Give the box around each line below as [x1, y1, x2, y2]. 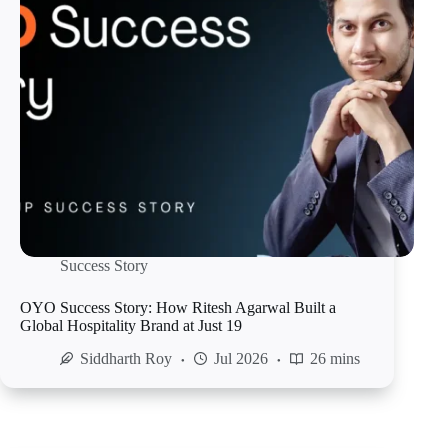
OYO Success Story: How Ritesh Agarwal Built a [20, 299, 336, 317]
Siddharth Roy [80, 350, 172, 368]
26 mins [310, 350, 360, 368]
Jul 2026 [214, 350, 268, 368]
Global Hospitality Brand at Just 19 [20, 317, 242, 335]
